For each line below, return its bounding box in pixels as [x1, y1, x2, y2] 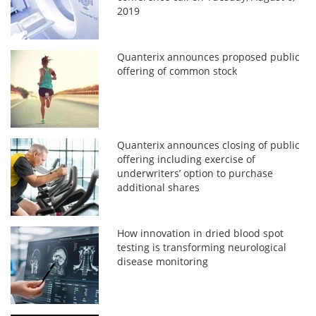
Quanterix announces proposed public [117, 49, 300, 63]
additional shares [117, 180, 200, 194]
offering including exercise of [117, 152, 256, 166]
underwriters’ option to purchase [117, 166, 274, 180]
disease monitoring [117, 254, 209, 268]
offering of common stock [117, 63, 238, 78]
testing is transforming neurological [117, 240, 287, 254]
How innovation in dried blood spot [117, 226, 284, 240]
